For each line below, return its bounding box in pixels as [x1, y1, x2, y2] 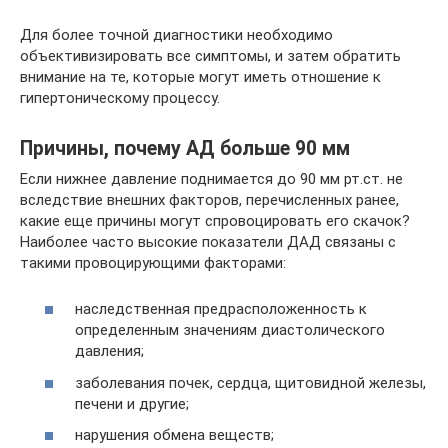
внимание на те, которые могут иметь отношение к [20, 67, 381, 86]
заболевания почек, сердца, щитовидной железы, [75, 373, 426, 392]
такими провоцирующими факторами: [20, 253, 286, 272]
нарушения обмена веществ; [75, 426, 274, 444]
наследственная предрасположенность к [75, 300, 367, 318]
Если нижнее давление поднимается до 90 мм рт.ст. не [20, 169, 403, 188]
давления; [75, 342, 144, 360]
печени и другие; [75, 394, 189, 413]
